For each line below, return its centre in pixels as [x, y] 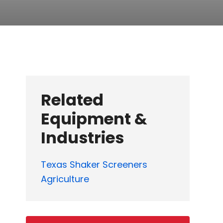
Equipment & [94, 119]
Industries [83, 138]
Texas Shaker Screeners [94, 165]
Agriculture [65, 179]
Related [72, 100]
